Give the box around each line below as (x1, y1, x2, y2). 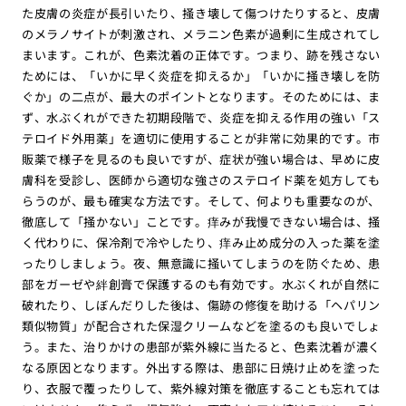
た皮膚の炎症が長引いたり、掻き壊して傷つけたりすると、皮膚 (21, 4, 382, 22)
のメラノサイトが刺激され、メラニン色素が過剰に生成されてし (21, 24, 382, 43)
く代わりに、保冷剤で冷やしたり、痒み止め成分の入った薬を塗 (21, 233, 382, 251)
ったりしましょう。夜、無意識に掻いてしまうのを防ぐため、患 (21, 254, 382, 272)
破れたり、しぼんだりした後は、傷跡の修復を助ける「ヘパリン (21, 295, 382, 314)
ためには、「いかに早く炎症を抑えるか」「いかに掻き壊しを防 (21, 66, 382, 84)
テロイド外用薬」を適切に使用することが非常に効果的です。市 (21, 129, 382, 147)
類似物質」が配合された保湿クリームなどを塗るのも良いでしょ (21, 316, 382, 334)
